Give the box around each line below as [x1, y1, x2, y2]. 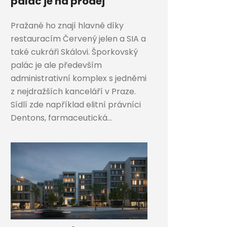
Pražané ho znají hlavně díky [11, 20, 124, 32]
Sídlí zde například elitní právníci [11, 99, 141, 111]
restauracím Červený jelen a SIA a [11, 33, 146, 45]
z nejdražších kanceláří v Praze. [11, 86, 136, 98]
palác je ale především [11, 59, 102, 71]
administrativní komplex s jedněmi [11, 72, 146, 85]
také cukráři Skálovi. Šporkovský [11, 46, 138, 58]
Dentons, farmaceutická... [11, 112, 112, 124]
